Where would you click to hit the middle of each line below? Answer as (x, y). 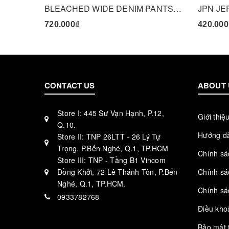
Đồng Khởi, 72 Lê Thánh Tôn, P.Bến (118, 172)
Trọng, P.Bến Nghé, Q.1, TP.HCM (113, 148)
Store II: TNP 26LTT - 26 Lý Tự (109, 136)
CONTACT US (70, 85)
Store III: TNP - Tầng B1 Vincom (111, 160)
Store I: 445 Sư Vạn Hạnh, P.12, (111, 113)
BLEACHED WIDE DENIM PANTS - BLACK (178, 8)
